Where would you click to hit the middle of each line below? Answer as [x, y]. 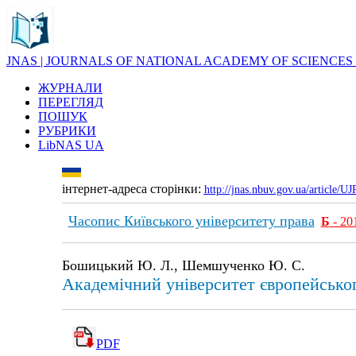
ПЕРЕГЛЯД [71, 102]
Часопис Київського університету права [191, 221]
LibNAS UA [71, 145]
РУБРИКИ [67, 131]
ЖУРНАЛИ [70, 88]
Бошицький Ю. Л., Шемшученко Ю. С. [183, 265]
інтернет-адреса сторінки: [133, 189]
